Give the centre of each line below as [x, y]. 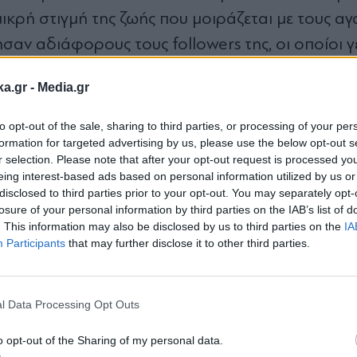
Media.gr [63, 87]
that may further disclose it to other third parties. [188, 243]
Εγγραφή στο [178, 261]
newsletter [178, 284]
